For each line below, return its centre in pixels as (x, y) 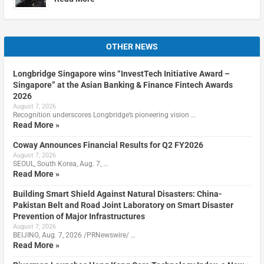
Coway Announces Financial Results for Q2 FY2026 (108, 145)
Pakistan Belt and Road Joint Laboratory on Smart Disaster (123, 205)
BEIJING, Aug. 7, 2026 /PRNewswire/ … (74, 235)
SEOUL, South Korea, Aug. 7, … (60, 164)
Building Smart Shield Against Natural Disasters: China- (117, 194)
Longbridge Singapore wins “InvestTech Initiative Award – (121, 74)
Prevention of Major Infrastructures (79, 217)
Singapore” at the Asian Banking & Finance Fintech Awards (123, 85)
